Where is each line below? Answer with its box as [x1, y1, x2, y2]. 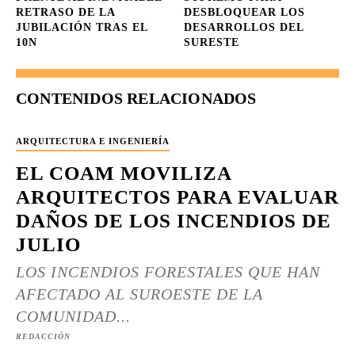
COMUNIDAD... [16, 307, 131, 325]
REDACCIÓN [16, 332, 71, 341]
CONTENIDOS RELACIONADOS [16, 90, 257, 107]
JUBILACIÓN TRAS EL [16, 21, 147, 33]
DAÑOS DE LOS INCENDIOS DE [16, 210, 331, 231]
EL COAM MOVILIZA [16, 162, 232, 184]
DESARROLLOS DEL [184, 21, 304, 33]
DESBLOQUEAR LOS [184, 6, 306, 18]
